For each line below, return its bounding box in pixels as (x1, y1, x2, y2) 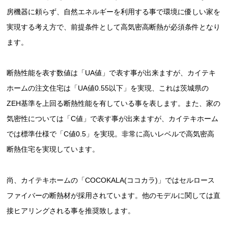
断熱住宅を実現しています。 (7, 145, 100, 154)
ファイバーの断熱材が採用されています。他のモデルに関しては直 (7, 191, 221, 200)
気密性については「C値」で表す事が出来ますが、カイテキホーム (7, 115, 219, 123)
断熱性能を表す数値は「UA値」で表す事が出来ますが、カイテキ (7, 69, 216, 77)
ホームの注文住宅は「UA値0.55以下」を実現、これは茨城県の (7, 84, 209, 93)
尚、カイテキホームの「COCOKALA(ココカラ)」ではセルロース (7, 176, 215, 185)
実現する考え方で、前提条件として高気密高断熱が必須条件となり (7, 22, 221, 31)
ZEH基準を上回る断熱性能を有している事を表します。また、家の (7, 99, 221, 108)
